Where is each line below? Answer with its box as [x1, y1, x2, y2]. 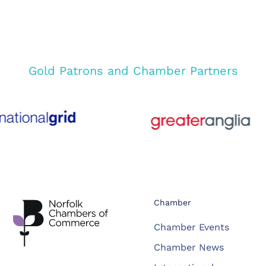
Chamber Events [154, 221, 230, 233]
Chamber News [154, 242, 224, 254]
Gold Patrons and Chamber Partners [28, 64, 238, 78]
